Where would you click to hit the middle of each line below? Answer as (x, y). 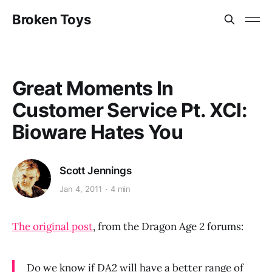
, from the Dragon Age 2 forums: (168, 226)
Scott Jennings (96, 170)
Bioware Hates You (98, 132)
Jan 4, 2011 (81, 189)
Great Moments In (93, 88)
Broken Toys (52, 19)
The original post (53, 226)
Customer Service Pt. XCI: (130, 110)
